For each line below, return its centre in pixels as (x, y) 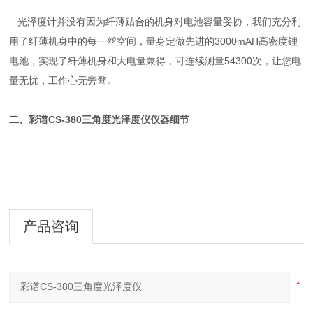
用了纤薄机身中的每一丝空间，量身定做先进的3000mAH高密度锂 (154, 41)
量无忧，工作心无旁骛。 (63, 80)
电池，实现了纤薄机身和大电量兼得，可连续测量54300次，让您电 (155, 61)
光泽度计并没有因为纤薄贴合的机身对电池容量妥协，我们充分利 (155, 22)
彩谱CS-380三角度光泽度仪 (90, 119)
